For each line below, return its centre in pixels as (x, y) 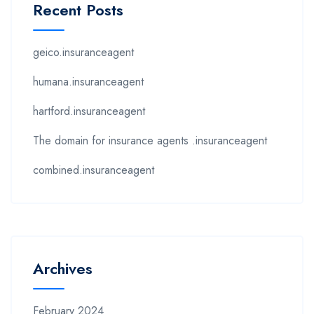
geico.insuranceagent (83, 52)
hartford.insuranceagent (89, 111)
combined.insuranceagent (94, 170)
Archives (63, 268)
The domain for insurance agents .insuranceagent (150, 140)
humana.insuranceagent (88, 81)
